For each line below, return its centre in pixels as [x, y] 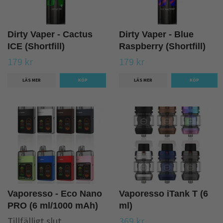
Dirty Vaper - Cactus [50, 34]
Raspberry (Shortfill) [162, 46]
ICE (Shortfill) [36, 46]
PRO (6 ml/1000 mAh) [53, 206]
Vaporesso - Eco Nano [55, 194]
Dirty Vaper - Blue [156, 34]
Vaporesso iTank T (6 [164, 194]
